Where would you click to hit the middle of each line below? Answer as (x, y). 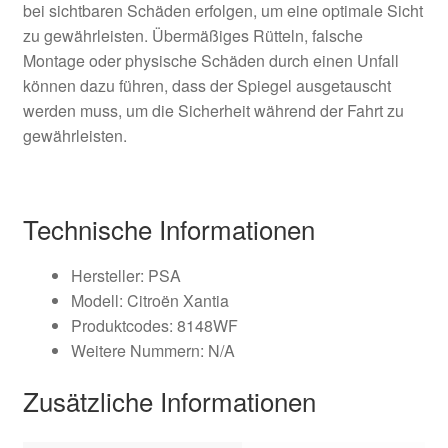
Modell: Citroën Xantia (149, 300)
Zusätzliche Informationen (169, 401)
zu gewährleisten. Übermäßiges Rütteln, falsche (192, 36)
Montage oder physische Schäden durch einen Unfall (210, 61)
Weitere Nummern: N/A (152, 350)
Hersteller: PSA (125, 275)
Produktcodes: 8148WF (154, 325)
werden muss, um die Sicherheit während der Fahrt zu (213, 111)
